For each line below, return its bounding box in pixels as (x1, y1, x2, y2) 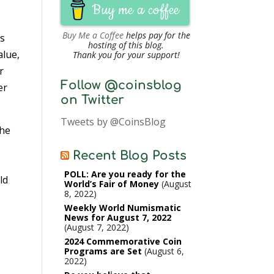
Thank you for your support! (72, 49, 180, 61)
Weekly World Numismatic (64, 202, 181, 213)
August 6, (146, 245, 184, 257)
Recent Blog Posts (72, 149, 187, 163)
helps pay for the (123, 29, 190, 41)
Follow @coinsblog (60, 78, 182, 92)
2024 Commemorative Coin (64, 235, 182, 247)
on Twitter (60, 93, 124, 107)
